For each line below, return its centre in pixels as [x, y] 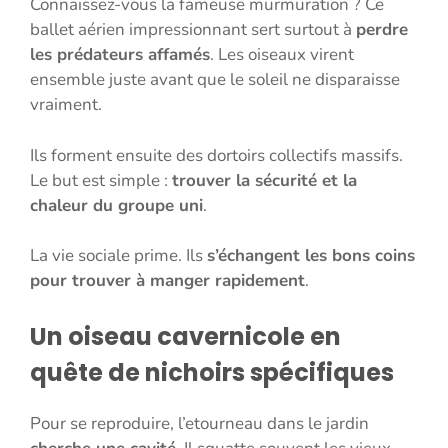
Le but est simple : [101, 180]
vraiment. [66, 105]
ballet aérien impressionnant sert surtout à [193, 30]
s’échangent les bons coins [311, 256]
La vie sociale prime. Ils [118, 256]
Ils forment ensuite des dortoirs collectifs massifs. [216, 155]
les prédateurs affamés [120, 55]
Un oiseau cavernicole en [185, 336]
